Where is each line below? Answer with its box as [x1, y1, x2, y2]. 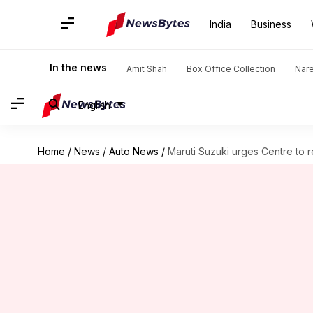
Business [251, 18, 291, 30]
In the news [50, 61, 107, 73]
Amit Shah [126, 64, 167, 74]
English [78, 99, 110, 111]
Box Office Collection [187, 64, 275, 74]
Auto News [108, 145, 159, 157]
